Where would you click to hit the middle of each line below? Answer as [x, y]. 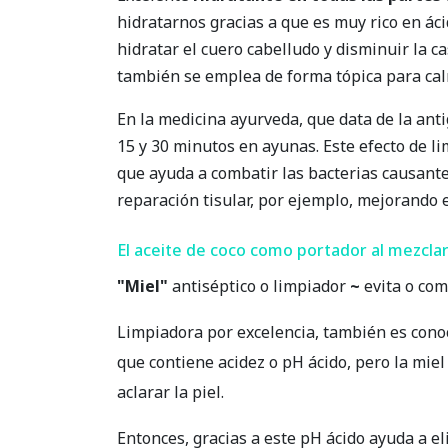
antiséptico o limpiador [259, 286]
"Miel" [142, 286]
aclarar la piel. [170, 392]
